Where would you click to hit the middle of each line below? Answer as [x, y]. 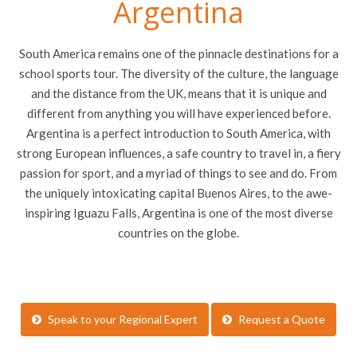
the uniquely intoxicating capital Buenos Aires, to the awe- [178, 192]
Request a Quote [282, 319]
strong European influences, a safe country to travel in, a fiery [178, 153]
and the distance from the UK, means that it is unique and [178, 93]
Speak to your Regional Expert [123, 319]
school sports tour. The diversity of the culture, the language [178, 73]
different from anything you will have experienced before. [178, 113]
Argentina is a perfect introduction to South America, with [178, 133]
